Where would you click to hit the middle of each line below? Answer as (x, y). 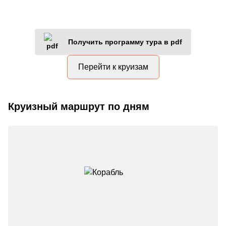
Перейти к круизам (113, 67)
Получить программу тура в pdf (125, 42)
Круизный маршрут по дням (79, 106)
